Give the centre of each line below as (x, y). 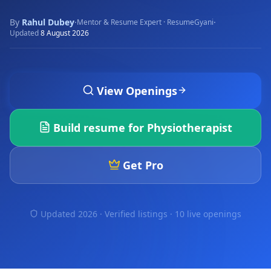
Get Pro (143, 165)
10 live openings (208, 214)
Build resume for (100, 128)
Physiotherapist (190, 128)
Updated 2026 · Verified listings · (108, 214)
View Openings (137, 91)
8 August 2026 (65, 33)
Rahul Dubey (48, 22)
